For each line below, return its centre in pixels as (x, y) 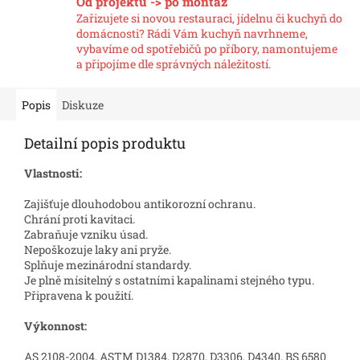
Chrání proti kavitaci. (80, 219)
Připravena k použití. (79, 295)
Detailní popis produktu (105, 143)
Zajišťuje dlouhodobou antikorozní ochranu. (140, 203)
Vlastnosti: (53, 173)
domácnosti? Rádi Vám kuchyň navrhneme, (192, 33)
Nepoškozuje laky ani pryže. (98, 249)
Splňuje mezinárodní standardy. (108, 264)
